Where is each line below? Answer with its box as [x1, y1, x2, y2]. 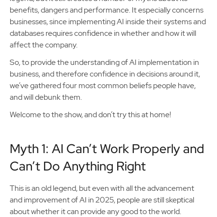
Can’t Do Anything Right [10, 158, 149, 174]
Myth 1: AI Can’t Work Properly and [10, 140, 204, 157]
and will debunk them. [10, 92, 83, 102]
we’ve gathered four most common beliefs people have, [10, 80, 196, 91]
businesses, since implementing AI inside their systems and [10, 16, 206, 27]
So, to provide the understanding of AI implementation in [10, 57, 199, 67]
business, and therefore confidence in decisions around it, [10, 69, 200, 79]
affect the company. [10, 40, 79, 50]
